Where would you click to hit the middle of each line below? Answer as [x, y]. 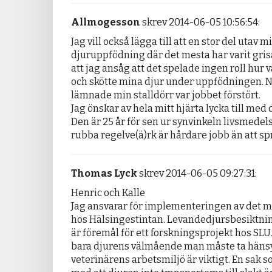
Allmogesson [106, 22]
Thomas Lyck [104, 174]
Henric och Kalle [108, 193]
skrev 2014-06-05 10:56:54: [200, 22]
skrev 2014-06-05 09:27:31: [197, 174]
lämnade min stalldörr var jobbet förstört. [166, 95]
